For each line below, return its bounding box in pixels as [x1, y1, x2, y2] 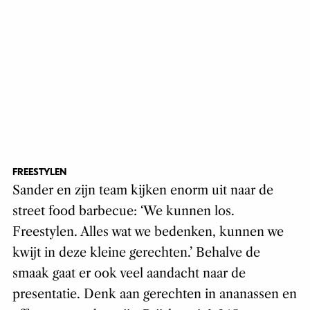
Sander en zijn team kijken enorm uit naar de [12, 183, 273, 199]
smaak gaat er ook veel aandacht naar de [12, 266, 246, 282]
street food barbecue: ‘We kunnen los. [12, 203, 235, 219]
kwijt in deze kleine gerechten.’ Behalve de [12, 245, 260, 261]
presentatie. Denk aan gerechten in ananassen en [12, 286, 297, 302]
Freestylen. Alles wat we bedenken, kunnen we [12, 224, 284, 240]
